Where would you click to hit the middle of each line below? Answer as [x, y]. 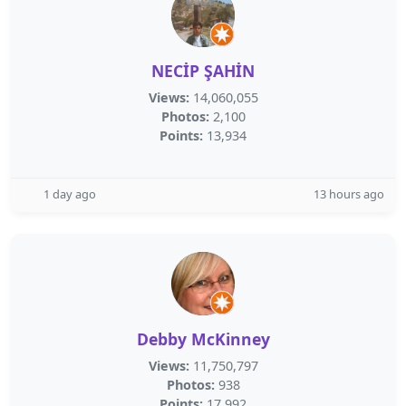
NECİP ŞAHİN [203, 71]
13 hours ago [349, 194]
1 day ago [70, 194]
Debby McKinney [203, 339]
